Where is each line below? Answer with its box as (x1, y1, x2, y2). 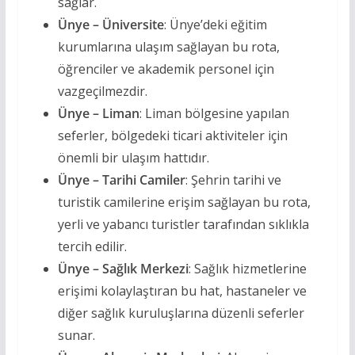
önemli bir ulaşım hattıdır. (57, 149, 209, 167)
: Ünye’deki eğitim (163, 16, 267, 34)
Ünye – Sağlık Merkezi (57, 260, 189, 278)
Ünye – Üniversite (57, 16, 164, 34)
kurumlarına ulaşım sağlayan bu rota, (57, 38, 280, 56)
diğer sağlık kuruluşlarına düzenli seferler (57, 304, 304, 323)
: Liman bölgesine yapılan (139, 105, 289, 123)
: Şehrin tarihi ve (185, 171, 281, 189)
